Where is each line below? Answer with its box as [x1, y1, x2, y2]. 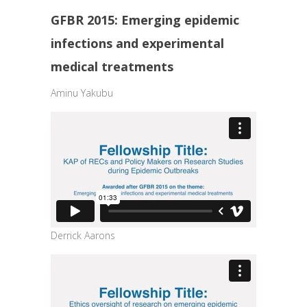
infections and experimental [51, 35, 224, 51]
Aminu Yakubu [51, 86, 113, 99]
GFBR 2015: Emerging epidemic [51, 12, 239, 28]
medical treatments [51, 58, 173, 75]
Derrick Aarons [51, 228, 115, 242]
